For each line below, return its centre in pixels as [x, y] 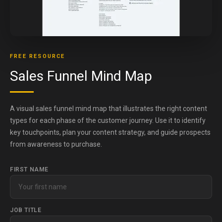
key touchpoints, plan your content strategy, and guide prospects [110, 132]
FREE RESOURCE [38, 56]
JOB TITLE [26, 210]
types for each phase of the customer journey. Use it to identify [108, 120]
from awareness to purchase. [56, 144]
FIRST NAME [29, 169]
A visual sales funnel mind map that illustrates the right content [109, 108]
